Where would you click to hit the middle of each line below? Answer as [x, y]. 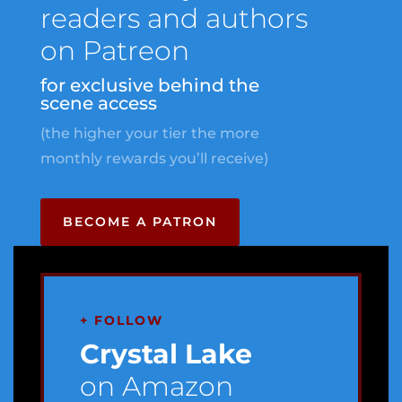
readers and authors [174, 18]
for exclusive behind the [149, 85]
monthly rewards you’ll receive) [154, 158]
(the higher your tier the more [149, 133]
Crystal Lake [166, 354]
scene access [98, 103]
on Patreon [114, 51]
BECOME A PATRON [140, 222]
